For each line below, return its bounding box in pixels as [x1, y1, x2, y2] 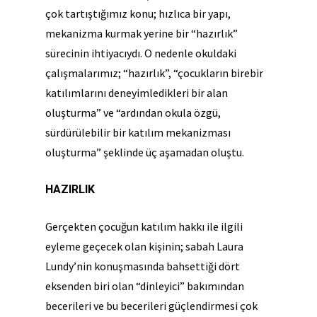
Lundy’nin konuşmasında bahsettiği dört [45, 258, 240, 273]
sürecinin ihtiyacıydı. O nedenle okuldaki [45, 45, 236, 60]
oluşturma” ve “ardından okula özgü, [45, 105, 221, 120]
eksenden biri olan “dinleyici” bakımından [45, 278, 244, 293]
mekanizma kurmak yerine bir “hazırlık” [45, 25, 238, 40]
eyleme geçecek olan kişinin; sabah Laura [45, 238, 243, 253]
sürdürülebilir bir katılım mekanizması [45, 125, 231, 139]
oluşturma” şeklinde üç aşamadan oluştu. [45, 144, 244, 159]
